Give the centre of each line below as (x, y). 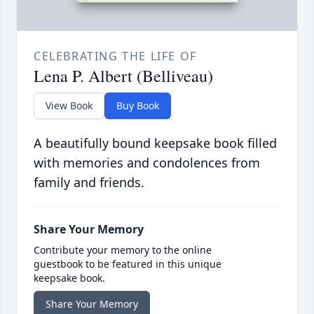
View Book (69, 106)
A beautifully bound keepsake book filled (155, 143)
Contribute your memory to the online (123, 250)
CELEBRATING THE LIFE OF (115, 56)
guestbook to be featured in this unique (128, 264)
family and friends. (89, 183)
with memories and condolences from (147, 163)
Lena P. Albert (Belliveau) (123, 76)
